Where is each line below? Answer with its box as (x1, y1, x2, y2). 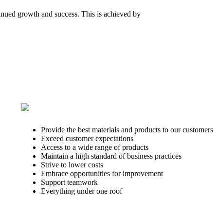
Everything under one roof (41, 186, 122, 195)
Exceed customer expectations (41, 134, 133, 143)
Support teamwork (41, 178, 98, 186)
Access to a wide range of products (41, 143, 148, 151)
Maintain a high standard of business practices (41, 151, 182, 160)
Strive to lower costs (41, 160, 103, 169)
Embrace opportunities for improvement (41, 169, 163, 178)
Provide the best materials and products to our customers (41, 125, 213, 134)
